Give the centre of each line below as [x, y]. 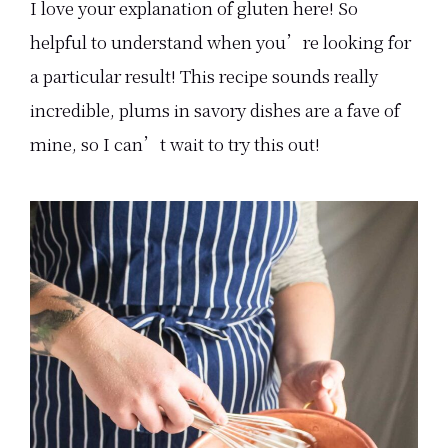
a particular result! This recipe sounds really [204, 75]
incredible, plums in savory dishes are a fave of [215, 109]
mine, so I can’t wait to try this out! [175, 143]
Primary [105, 224]
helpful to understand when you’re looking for [220, 41]
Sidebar [102, 274]
